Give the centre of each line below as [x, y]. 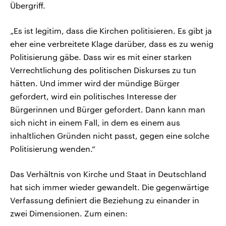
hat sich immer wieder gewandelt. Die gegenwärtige [109, 187]
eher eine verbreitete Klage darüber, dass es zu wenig [112, 44]
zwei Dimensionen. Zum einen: [69, 213]
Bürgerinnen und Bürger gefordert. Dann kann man [108, 109]
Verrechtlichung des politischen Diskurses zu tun [103, 70]
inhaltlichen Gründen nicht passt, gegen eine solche [110, 136]
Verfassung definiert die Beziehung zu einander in [105, 200]
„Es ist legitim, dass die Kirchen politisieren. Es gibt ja [111, 31]
